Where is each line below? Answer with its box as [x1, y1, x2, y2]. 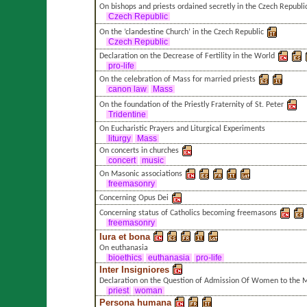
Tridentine [106, 110, 148, 119]
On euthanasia [99, 243, 148, 252]
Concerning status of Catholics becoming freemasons [99, 208, 277, 217]
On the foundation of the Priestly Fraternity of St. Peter [99, 100, 284, 109]
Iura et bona [99, 231, 150, 242]
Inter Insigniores [99, 264, 169, 275]
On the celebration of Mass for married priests [99, 75, 256, 84]
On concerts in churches [99, 146, 179, 155]
